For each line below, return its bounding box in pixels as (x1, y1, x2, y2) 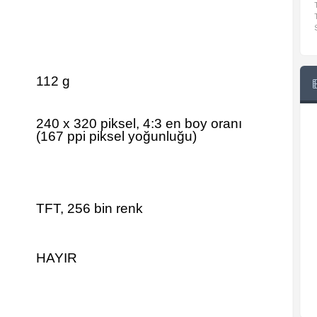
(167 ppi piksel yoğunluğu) (36, 129, 197, 144)
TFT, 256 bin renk (36, 201, 143, 216)
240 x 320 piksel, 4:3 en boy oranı (36, 116, 242, 131)
